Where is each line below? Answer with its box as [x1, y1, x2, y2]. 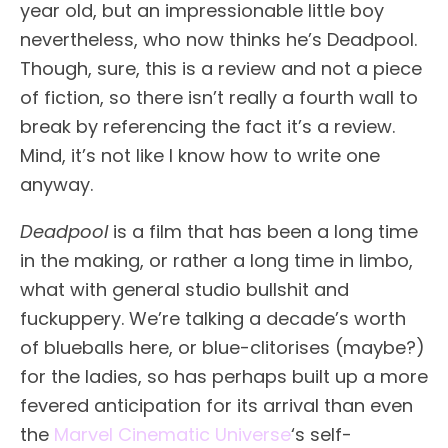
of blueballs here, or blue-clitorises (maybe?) [20, 335, 425, 360]
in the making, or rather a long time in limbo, [20, 248, 413, 273]
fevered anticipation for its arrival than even [20, 393, 413, 418]
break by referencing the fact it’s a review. [20, 114, 395, 139]
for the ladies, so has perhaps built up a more [20, 364, 428, 389]
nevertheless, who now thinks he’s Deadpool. [20, 27, 417, 52]
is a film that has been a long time [108, 219, 418, 244]
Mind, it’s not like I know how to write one [20, 143, 380, 168]
